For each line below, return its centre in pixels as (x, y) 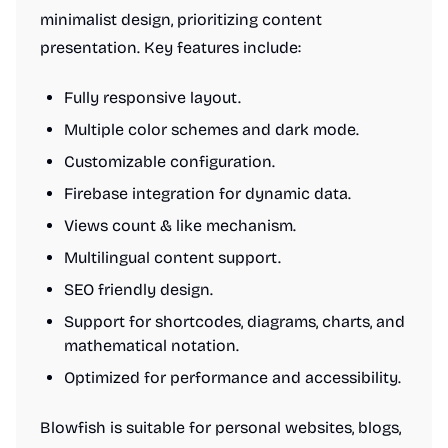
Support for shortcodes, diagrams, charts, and (234, 321)
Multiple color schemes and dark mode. (211, 129)
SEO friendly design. (138, 289)
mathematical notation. (151, 345)
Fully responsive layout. (152, 97)
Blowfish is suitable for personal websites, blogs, (220, 427)
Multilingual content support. (172, 257)
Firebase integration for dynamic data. (207, 193)
